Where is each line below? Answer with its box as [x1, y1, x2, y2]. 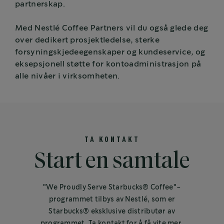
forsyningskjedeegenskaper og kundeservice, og [15, 48, 205, 56]
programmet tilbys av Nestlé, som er [48, 196, 175, 203]
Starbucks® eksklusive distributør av [48, 208, 175, 215]
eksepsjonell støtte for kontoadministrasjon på [15, 60, 201, 68]
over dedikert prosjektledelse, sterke [15, 36, 159, 44]
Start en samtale [34, 151, 190, 173]
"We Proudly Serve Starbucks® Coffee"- [42, 184, 181, 191]
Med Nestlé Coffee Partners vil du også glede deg [15, 24, 208, 32]
